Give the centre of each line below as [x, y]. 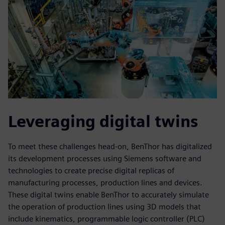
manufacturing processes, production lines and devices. [105, 183]
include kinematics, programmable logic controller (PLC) [106, 219]
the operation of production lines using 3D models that [104, 207]
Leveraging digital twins [103, 122]
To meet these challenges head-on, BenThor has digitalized [110, 147]
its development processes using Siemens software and [105, 159]
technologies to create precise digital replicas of [91, 171]
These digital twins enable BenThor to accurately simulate [108, 195]
